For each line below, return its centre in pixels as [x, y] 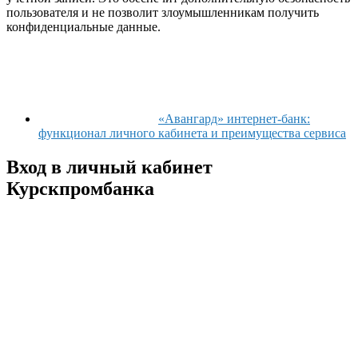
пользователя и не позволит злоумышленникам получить [163, 13]
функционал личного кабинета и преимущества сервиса [192, 133]
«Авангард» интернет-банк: [234, 119]
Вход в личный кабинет [109, 167]
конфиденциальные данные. [84, 27]
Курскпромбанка [80, 189]
